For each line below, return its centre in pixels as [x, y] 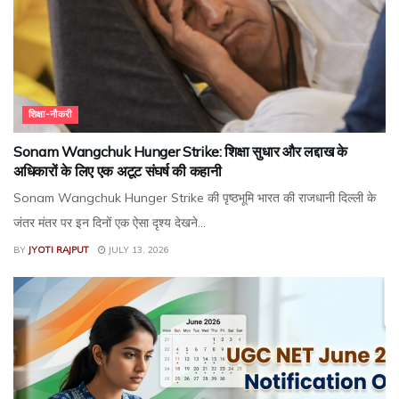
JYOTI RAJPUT [59, 249]
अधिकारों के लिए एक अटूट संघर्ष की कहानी [118, 171]
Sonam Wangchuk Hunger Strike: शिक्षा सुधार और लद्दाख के [180, 151]
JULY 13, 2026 [138, 249]
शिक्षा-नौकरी [50, 114]
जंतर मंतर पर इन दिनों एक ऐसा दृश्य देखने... [110, 222]
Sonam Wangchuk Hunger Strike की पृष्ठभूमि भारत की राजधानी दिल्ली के [195, 197]
